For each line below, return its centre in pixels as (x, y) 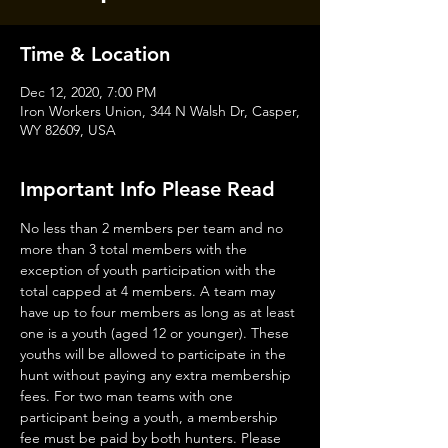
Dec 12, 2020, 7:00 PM (88, 92)
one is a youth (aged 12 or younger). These (156, 333)
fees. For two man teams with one (128, 396)
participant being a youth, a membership (151, 417)
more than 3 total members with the (135, 249)
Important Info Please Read (147, 189)
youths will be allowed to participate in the (155, 354)
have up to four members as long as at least (159, 312)
